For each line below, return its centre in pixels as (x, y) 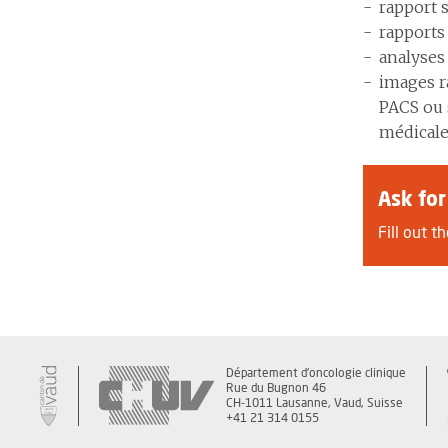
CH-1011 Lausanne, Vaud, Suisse (314, 403)
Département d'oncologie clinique (316, 373)
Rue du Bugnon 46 (276, 388)
